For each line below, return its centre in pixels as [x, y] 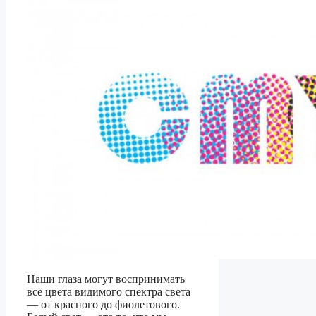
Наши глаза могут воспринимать [106, 279]
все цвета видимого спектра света [109, 292]
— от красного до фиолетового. [103, 305]
